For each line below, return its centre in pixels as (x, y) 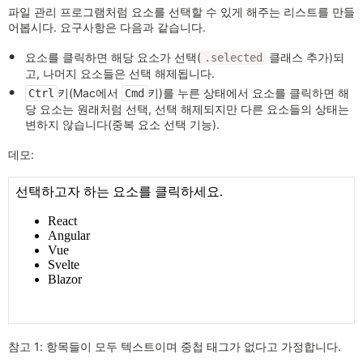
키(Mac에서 (90, 92)
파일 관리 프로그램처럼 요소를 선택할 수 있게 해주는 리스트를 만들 (181, 12)
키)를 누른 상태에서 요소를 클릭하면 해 (248, 92)
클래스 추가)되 (305, 58)
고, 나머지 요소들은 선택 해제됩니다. (120, 74)
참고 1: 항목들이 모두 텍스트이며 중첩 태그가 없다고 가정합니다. (175, 346)
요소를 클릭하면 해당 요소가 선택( (113, 58)
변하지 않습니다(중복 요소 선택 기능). (122, 124)
